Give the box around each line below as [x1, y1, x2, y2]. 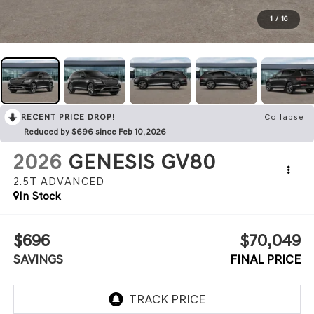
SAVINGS [13, 251, 63, 267]
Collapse [264, 112, 304, 123]
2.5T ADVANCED [13, 175, 104, 189]
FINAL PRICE [230, 251, 301, 267]
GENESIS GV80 [67, 149, 216, 175]
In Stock [18, 189, 61, 203]
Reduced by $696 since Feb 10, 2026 [24, 127, 166, 137]
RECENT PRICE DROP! [21, 112, 115, 123]
